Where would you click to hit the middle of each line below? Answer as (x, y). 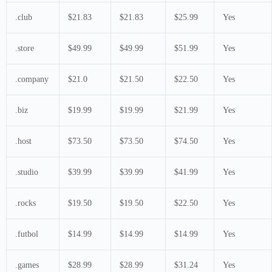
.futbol (27, 234)
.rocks (25, 203)
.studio (27, 172)
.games (27, 265)
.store (25, 48)
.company (32, 79)
